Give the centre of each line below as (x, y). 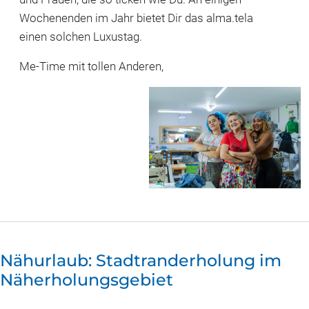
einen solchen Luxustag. (81, 37)
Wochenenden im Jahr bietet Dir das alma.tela (136, 18)
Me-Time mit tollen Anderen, (91, 67)
